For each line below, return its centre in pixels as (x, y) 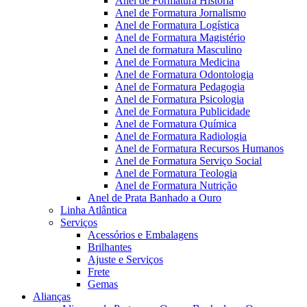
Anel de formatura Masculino (179, 50)
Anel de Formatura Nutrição (176, 185)
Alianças (52, 296)
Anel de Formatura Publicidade (183, 111)
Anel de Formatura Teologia (176, 173)
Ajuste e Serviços (125, 259)
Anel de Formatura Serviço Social (188, 161)
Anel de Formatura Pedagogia (180, 87)
